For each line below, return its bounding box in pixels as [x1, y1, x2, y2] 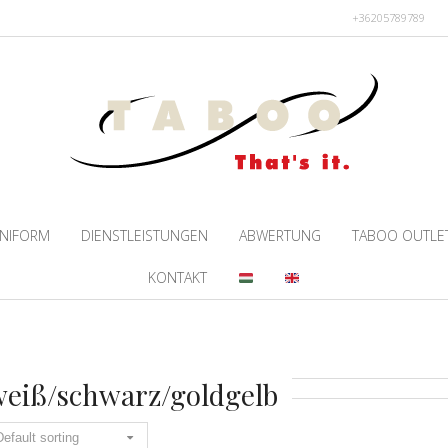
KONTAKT [147, 268, 207, 288]
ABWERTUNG [238, 225, 321, 245]
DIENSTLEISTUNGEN [80, 225, 208, 245]
